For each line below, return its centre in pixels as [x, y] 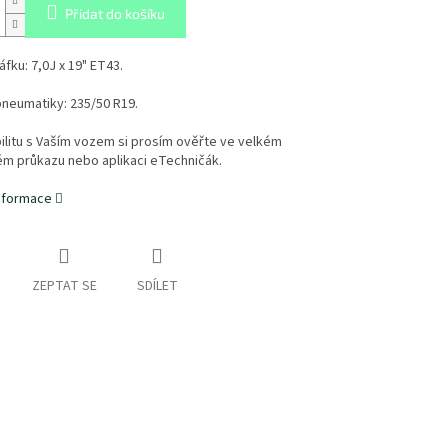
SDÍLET [157, 286]
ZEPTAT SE [64, 286]
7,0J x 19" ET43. [76, 66]
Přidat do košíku [114, 14]
